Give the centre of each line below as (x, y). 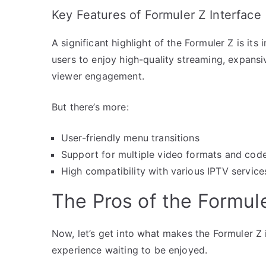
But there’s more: (90, 107)
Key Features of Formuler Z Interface (156, 15)
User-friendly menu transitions (130, 137)
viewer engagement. (98, 76)
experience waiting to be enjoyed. (130, 250)
